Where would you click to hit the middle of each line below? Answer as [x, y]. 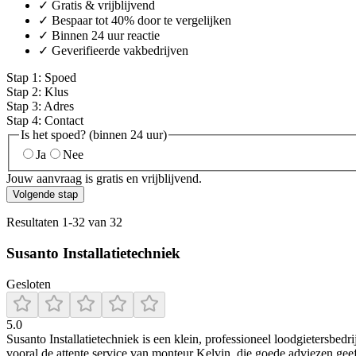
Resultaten [34, 222]
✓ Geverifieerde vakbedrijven [113, 50]
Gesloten [29, 284]
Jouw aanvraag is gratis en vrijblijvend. [104, 179]
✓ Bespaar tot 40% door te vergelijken [135, 20]
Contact [64, 120]
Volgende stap [45, 195]
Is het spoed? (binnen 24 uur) [94, 134]
